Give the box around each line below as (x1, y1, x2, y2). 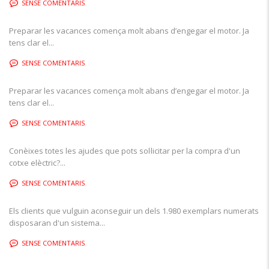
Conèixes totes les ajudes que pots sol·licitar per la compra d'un (9, 145, 240, 156)
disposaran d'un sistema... (9, 217, 105, 228)
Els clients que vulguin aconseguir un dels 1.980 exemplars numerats (9, 205, 259, 216)
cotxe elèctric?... (9, 157, 65, 168)
